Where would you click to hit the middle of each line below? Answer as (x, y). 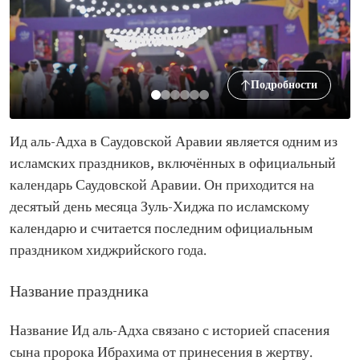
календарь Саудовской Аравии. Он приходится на (162, 186)
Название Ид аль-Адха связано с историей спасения (170, 331)
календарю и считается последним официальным (161, 229)
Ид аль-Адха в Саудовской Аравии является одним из (174, 143)
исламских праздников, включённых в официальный (173, 164)
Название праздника (79, 292)
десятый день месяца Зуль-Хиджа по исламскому (160, 208)
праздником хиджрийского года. (108, 251)
